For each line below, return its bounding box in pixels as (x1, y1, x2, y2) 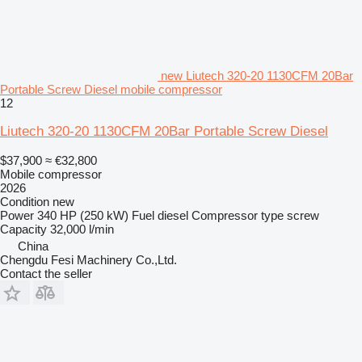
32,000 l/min (50, 221, 114, 236)
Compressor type (192, 208, 284, 222)
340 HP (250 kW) (37, 208, 128, 222)
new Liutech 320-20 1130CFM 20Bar (161, 68, 353, 82)
